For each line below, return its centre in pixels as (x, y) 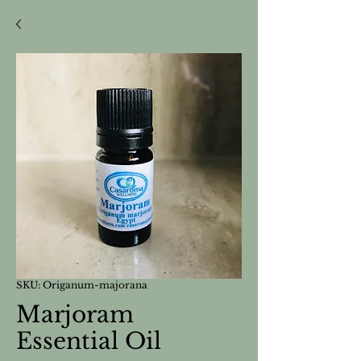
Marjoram (75, 315)
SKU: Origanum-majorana (82, 285)
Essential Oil (89, 342)
